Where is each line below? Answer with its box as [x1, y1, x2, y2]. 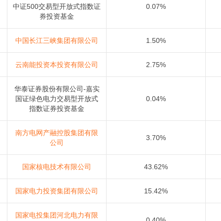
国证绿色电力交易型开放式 [15, 95, 98, 103]
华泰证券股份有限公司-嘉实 [14, 85, 100, 93]
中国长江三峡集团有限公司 [15, 37, 98, 45]
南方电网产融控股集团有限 [15, 129, 98, 137]
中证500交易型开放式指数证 [13, 2, 101, 11]
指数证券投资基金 [29, 105, 84, 113]
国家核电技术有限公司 [22, 163, 91, 171]
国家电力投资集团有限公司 [15, 187, 98, 195]
